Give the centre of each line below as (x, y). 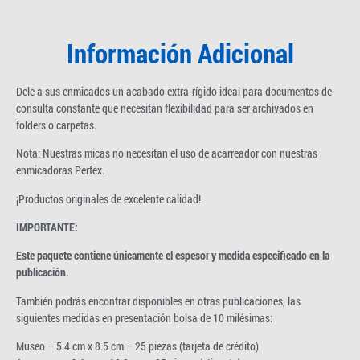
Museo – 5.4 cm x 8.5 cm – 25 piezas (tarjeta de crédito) (137, 346)
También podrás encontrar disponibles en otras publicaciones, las (158, 301)
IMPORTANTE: (47, 227)
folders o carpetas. (56, 125)
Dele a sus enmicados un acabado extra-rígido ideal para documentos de (174, 91)
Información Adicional (180, 53)
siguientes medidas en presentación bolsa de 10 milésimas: (144, 317)
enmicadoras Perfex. (60, 170)
